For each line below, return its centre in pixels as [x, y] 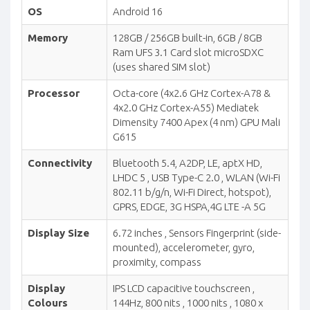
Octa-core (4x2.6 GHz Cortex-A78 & [192, 93]
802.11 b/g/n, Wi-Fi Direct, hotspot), [192, 192]
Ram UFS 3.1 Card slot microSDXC [188, 53]
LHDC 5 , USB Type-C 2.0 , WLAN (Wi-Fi [197, 178]
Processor [54, 93]
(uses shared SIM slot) [162, 67]
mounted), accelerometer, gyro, [184, 248]
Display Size [58, 233]
